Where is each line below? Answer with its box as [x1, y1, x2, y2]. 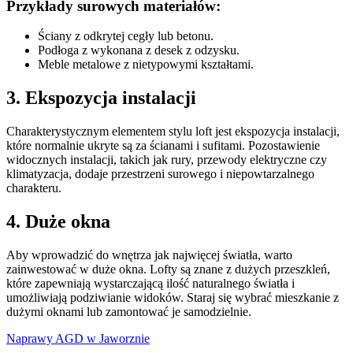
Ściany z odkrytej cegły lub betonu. [38, 29, 214, 43]
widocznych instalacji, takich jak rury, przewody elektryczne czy [6, 153, 327, 167]
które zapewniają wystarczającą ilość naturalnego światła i [6, 276, 295, 290]
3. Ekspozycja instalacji [6, 87, 196, 109]
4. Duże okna [6, 211, 110, 232]
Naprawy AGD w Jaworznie [6, 331, 150, 345]
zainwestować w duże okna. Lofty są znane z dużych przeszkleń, [6, 262, 330, 276]
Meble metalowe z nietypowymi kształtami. [38, 58, 254, 72]
